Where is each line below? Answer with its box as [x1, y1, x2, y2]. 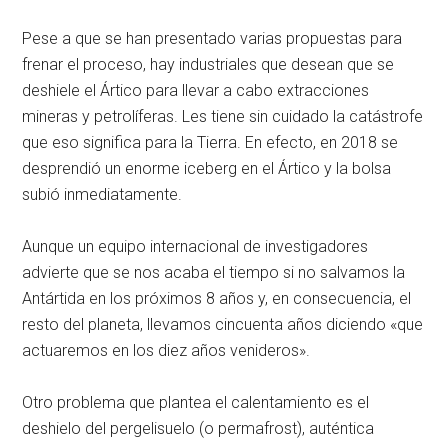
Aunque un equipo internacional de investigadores [22, 236, 369, 256]
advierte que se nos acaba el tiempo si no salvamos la [22, 262, 406, 282]
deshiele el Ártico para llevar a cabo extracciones [22, 80, 370, 100]
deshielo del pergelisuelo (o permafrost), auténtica [22, 418, 375, 438]
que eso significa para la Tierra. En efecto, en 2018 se [22, 132, 399, 152]
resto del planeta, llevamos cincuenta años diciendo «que [22, 314, 424, 334]
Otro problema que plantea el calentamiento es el [22, 392, 370, 412]
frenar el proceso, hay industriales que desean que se [22, 54, 395, 74]
